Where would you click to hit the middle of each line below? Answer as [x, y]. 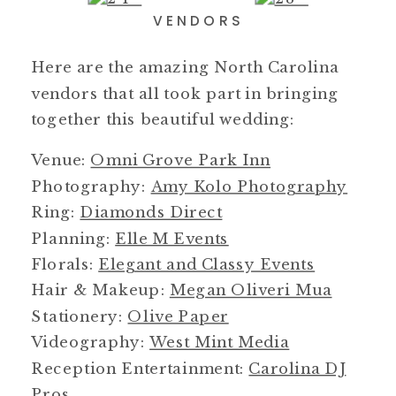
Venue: [61, 160]
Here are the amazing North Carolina [185, 67]
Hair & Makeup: [100, 290]
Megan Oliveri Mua [251, 290]
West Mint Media [220, 342]
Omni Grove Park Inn [181, 160]
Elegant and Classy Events [207, 263]
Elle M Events [172, 238]
